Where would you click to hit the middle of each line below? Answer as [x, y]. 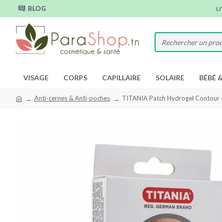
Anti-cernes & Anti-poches [72, 98]
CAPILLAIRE [121, 78]
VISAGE [36, 78]
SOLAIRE [170, 78]
